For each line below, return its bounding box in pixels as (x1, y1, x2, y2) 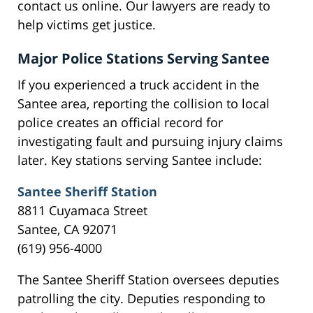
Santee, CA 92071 (17, 221, 117, 238)
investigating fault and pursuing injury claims (17, 133, 283, 150)
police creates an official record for (17, 114, 223, 131)
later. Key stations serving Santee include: (17, 152, 262, 169)
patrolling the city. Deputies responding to (17, 290, 265, 307)
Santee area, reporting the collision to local (17, 95, 270, 112)
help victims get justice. (17, 16, 156, 34)
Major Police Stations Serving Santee (17, 49, 270, 68)
